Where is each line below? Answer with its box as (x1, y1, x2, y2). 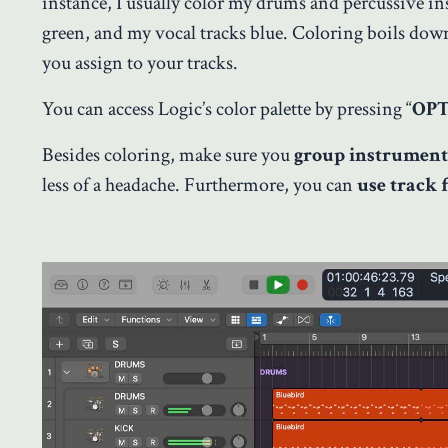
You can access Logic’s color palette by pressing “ (42, 96, 412, 123)
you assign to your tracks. (42, 50, 238, 77)
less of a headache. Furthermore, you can (42, 172, 353, 199)
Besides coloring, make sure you (42, 142, 294, 169)
